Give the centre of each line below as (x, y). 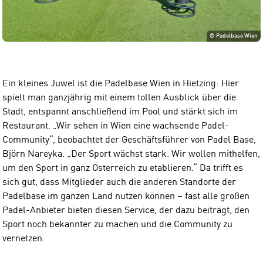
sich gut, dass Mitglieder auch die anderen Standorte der (119, 182)
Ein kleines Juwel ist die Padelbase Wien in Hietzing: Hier (121, 84)
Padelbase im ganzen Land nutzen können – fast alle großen (126, 196)
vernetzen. (23, 239)
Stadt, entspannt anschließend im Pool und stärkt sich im (120, 112)
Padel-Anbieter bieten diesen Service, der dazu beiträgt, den (126, 210)
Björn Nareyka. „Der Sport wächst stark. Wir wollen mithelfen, (131, 154)
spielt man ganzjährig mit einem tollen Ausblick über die (119, 98)
